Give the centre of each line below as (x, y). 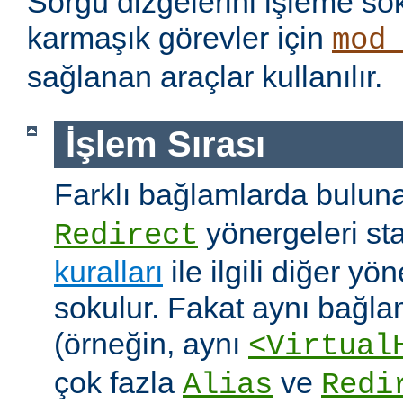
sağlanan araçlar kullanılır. (205, 77)
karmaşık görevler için (179, 38)
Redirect (126, 235)
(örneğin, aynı (151, 343)
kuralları (108, 271)
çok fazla (118, 382)
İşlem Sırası (165, 144)
